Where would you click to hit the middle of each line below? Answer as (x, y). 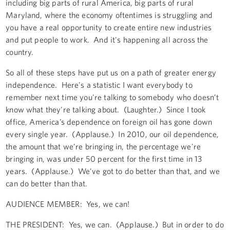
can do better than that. (48, 183)
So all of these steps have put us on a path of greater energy (111, 72)
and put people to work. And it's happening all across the (107, 39)
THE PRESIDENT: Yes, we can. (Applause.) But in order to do (115, 224)
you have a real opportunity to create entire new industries (109, 27)
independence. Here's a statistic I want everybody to (99, 84)
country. (21, 52)
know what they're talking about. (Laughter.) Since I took (106, 109)
